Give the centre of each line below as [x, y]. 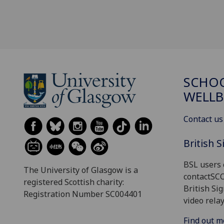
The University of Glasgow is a [81, 170]
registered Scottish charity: [74, 182]
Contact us [203, 119]
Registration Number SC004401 [83, 194]
